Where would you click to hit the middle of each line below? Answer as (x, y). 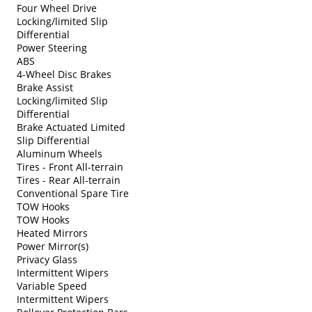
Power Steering (52, 47)
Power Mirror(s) (53, 246)
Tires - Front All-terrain (70, 166)
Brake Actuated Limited (71, 127)
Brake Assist (45, 87)
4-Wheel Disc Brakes (64, 74)
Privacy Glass (47, 259)
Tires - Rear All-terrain (69, 180)
